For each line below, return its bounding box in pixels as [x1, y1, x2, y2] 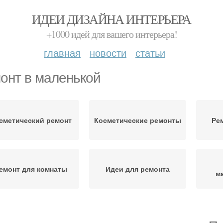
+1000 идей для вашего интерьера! [46, 27, 177, 41]
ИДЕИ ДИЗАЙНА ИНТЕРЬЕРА [32, 10, 191, 27]
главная [44, 45, 81, 60]
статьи [135, 45, 165, 60]
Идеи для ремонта [106, 164, 170, 174]
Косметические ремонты [94, 115, 181, 125]
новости [90, 45, 126, 60]
